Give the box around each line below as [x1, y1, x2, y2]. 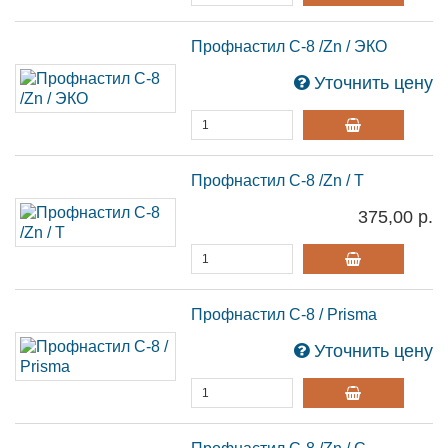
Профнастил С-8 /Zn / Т [191, 172, 365, 189]
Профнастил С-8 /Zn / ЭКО [191, 38, 388, 55]
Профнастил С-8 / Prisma [191, 306, 378, 323]
